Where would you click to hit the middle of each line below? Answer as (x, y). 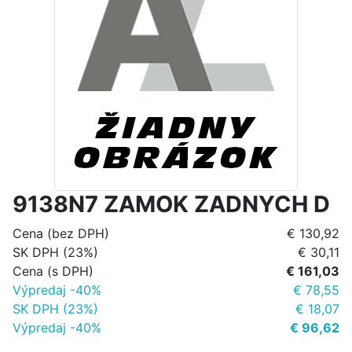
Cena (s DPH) (53, 271)
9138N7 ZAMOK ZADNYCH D (171, 204)
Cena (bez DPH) (61, 234)
